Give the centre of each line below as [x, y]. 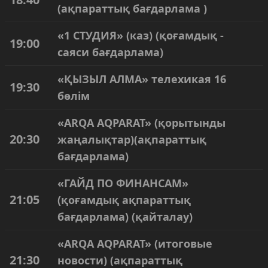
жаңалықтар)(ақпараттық [132, 139]
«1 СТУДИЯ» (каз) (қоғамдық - [141, 35]
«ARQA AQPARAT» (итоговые [135, 243]
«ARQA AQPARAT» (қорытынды [141, 123]
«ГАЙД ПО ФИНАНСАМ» [123, 183]
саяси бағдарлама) [110, 52]
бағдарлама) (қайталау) [125, 217]
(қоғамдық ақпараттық [124, 200]
